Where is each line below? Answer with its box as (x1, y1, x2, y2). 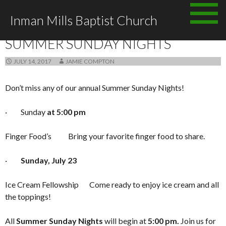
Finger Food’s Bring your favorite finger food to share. (5, 131, 205, 141)
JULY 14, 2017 (14, 58, 51, 65)
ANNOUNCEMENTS (5, 24, 60, 32)
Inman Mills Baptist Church (10, 13, 157, 28)
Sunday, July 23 (21, 155, 77, 165)
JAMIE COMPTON (66, 58, 115, 65)
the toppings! (5, 192, 51, 201)
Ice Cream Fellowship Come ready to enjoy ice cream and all (5, 180, 219, 189)
